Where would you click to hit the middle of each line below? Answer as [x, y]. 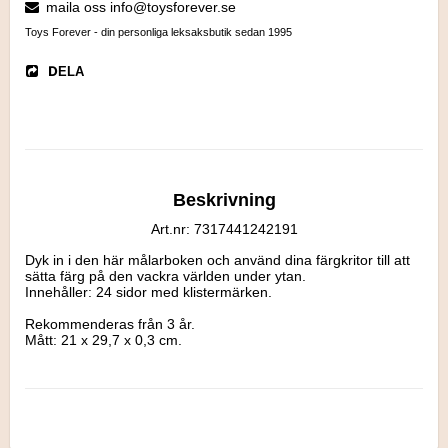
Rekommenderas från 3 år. [110, 323]
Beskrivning [224, 199]
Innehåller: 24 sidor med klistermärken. [148, 291]
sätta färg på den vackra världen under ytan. [167, 275]
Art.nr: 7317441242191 [224, 228]
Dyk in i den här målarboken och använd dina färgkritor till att [217, 259]
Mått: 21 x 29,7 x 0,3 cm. [103, 339]
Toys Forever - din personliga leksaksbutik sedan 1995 [158, 31]
